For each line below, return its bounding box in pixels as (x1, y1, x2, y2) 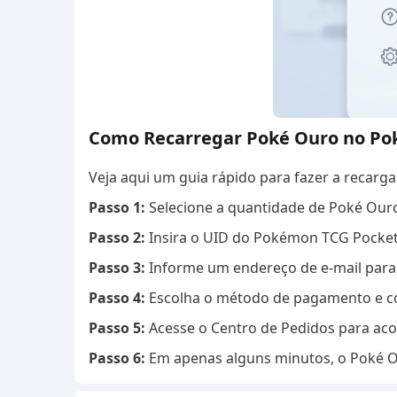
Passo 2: (89, 228, 145, 247)
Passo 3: (89, 258, 145, 277)
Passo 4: (89, 288, 145, 307)
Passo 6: (89, 348, 149, 368)
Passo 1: (89, 198, 149, 217)
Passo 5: (89, 318, 149, 338)
